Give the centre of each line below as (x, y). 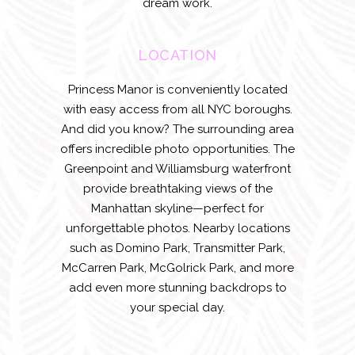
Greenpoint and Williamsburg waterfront (177, 169)
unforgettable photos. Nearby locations (177, 228)
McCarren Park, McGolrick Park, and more (177, 268)
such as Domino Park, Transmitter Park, (177, 248)
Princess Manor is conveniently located (177, 90)
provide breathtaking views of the (177, 189)
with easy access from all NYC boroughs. (177, 109)
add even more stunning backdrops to (177, 288)
